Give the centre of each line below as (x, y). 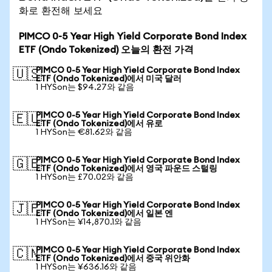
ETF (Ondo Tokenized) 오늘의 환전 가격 (106, 50)
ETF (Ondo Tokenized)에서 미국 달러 (109, 79)
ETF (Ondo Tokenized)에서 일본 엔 (104, 214)
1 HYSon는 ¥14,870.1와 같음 (89, 222)
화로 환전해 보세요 (61, 10)
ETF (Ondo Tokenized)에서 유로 (99, 124)
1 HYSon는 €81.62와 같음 (84, 132)
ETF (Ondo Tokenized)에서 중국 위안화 (113, 259)
